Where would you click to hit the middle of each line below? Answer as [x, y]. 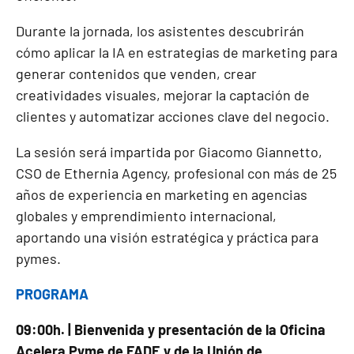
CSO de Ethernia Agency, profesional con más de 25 [176, 173]
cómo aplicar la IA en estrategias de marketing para [177, 52]
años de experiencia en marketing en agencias [162, 194]
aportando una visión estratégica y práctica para [167, 237]
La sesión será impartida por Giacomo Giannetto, [169, 152]
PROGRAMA [52, 294]
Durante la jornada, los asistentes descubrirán [160, 31]
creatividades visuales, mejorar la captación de [163, 95]
